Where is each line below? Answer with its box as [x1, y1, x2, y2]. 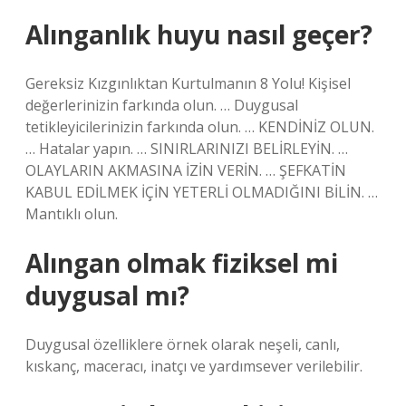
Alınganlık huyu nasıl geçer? [25, 17, 372, 52]
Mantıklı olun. [25, 204, 118, 224]
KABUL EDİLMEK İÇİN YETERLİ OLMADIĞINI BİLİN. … [25, 182, 378, 202]
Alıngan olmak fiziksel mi [25, 246, 338, 280]
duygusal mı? [25, 278, 189, 313]
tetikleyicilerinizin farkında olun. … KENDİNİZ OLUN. [25, 117, 374, 137]
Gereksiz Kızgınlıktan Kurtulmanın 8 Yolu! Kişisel [25, 73, 351, 93]
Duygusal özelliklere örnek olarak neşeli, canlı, [25, 334, 340, 354]
